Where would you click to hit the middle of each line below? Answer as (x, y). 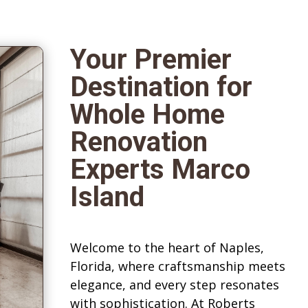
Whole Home (147, 115)
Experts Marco (160, 170)
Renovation (139, 142)
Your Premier (151, 60)
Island (107, 197)
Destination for (161, 87)
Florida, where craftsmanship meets (177, 266)
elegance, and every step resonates (174, 285)
